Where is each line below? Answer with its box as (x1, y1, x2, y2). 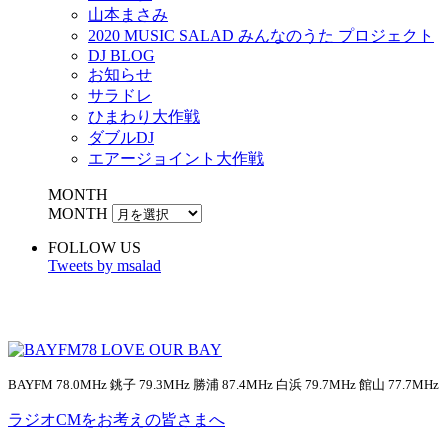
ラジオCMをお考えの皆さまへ (8, 411, 225, 429)
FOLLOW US (48, 239, 141, 257)
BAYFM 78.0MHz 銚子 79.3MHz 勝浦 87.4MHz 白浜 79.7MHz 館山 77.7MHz (8, 377, 439, 393)
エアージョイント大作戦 (88, 150, 264, 168)
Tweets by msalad (48, 257, 161, 275)
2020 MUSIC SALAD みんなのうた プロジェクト (88, 27, 434, 45)
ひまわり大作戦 (88, 108, 200, 126)
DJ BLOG (88, 47, 155, 65)
